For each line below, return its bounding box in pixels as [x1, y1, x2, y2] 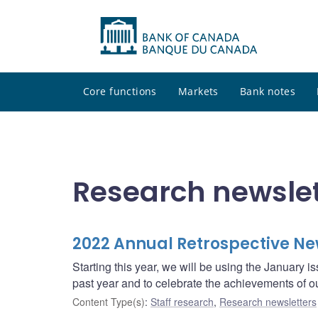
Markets [177, 84, 219, 99]
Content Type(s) [72, 295, 145, 309]
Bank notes [239, 84, 296, 99]
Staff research [150, 295, 214, 309]
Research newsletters [219, 295, 317, 309]
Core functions [83, 84, 157, 99]
